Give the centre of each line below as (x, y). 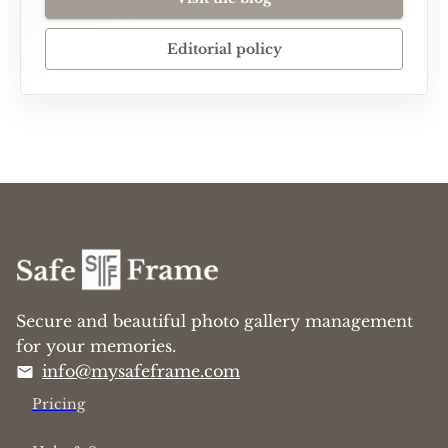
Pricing (58, 404)
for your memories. (96, 346)
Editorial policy (224, 48)
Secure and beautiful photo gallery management (214, 321)
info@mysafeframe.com (141, 371)
